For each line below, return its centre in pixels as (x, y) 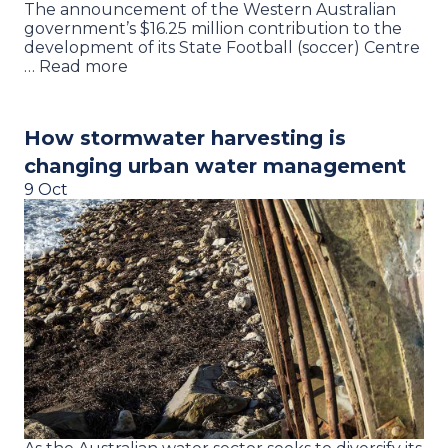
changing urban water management (215, 165)
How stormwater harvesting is (185, 137)
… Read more (76, 66)
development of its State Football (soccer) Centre (222, 47)
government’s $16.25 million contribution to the (213, 28)
